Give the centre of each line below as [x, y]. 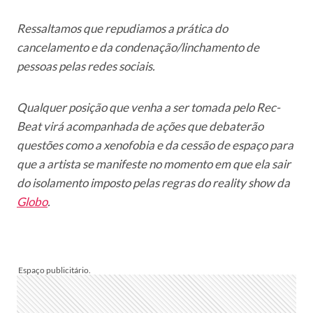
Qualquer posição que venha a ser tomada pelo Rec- [148, 107]
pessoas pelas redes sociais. [86, 66]
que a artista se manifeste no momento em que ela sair [154, 163]
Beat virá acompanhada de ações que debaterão [140, 126]
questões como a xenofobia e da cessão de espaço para [155, 145]
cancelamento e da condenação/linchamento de [138, 47]
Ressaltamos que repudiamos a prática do [122, 28]
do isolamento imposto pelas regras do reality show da [153, 182]
